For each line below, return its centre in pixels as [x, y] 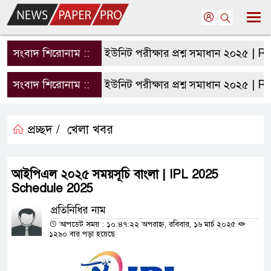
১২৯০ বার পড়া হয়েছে [82, 234]
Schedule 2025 [52, 188]
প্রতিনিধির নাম [78, 210]
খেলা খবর [90, 130]
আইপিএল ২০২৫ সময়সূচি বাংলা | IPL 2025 [115, 175]
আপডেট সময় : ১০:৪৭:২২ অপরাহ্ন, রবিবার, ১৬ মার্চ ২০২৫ [147, 224]
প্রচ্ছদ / [42, 130]
